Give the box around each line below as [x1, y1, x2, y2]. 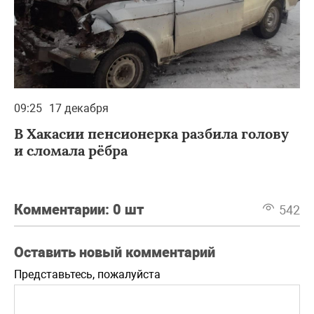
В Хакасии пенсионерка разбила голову [14, 124, 289, 142]
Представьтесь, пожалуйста [14, 267, 161, 281]
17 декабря [49, 101, 109, 115]
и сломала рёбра [14, 141, 128, 159]
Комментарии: [14, 200, 113, 218]
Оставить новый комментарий [14, 243, 215, 261]
